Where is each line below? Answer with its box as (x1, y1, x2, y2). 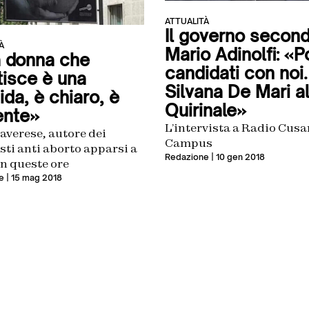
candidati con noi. (165, 63, 308, 84)
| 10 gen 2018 (209, 152, 265, 163)
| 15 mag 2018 (3, 172, 62, 183)
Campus (165, 136, 212, 150)
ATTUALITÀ (165, 16, 209, 27)
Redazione (165, 152, 209, 163)
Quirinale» (165, 100, 246, 121)
